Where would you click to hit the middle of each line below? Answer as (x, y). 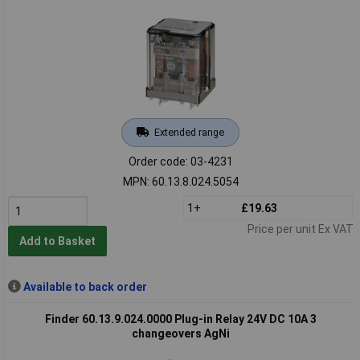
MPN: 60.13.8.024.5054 (180, 181)
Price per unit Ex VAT (300, 229)
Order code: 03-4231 (180, 161)
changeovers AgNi (180, 333)
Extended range (189, 132)
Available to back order (85, 286)
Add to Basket (57, 241)
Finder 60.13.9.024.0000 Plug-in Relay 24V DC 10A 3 (180, 319)
